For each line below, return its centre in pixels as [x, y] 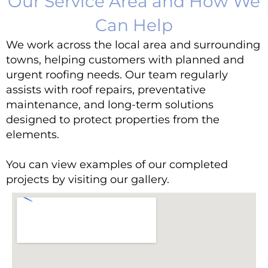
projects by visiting [58, 179]
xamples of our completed [157, 164]
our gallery [138, 179]
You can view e [46, 164]
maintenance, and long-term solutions [110, 104]
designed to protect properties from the [113, 119]
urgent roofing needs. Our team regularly [117, 74]
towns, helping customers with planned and [125, 60]
